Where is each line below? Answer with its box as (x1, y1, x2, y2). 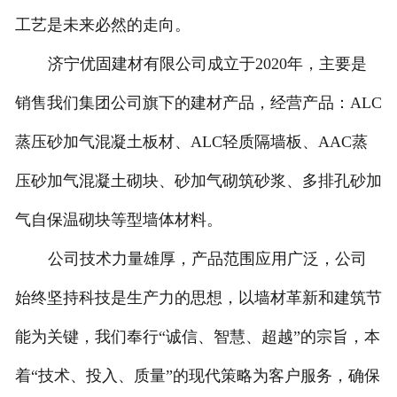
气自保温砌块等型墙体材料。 (14, 211, 222, 230)
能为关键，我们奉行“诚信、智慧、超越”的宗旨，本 (14, 328, 380, 346)
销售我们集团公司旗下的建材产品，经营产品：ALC (14, 94, 382, 113)
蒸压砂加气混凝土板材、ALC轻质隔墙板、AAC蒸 (14, 133, 368, 152)
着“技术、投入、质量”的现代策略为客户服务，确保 (14, 367, 380, 385)
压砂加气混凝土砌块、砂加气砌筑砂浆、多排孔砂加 (14, 172, 382, 191)
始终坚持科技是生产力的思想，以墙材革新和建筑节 (14, 289, 382, 307)
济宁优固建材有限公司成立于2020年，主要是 (47, 55, 367, 74)
